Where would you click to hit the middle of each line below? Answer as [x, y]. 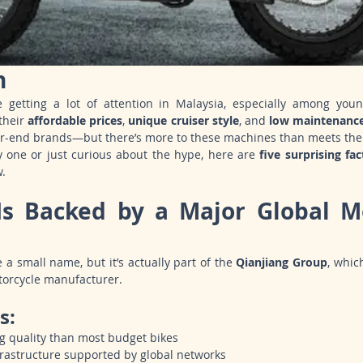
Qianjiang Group [282, 263]
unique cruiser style [184, 121]
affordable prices [75, 121]
